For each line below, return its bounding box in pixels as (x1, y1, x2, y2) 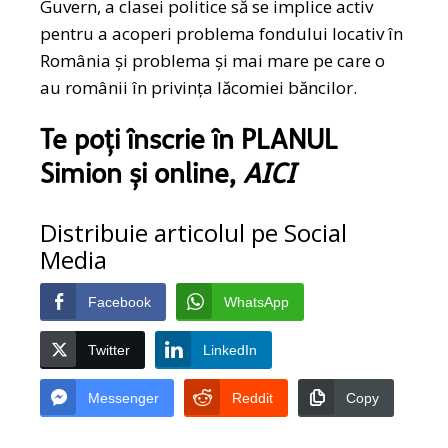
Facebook (88, 294, 152, 311)
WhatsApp (224, 294, 290, 311)
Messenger (88, 390, 160, 407)
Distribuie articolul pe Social (40, 216, 348, 250)
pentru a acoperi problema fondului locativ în (40, 22, 404, 46)
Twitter (88, 342, 131, 359)
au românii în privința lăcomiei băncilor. (40, 76, 358, 100)
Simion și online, (40, 163, 244, 191)
